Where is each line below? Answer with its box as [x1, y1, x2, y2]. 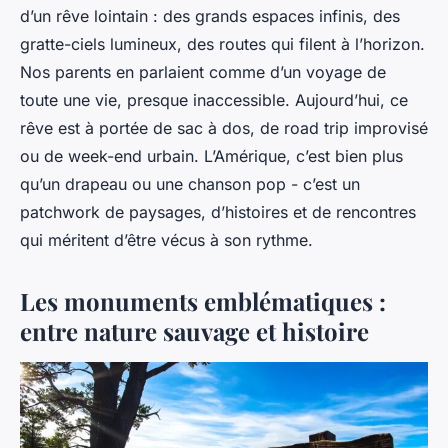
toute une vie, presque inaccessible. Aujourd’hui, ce [20, 89, 408, 110]
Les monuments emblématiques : [20, 284, 386, 317]
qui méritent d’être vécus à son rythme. [20, 229, 313, 250]
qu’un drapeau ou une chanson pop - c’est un [20, 173, 360, 194]
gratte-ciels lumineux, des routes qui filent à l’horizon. [20, 33, 425, 54]
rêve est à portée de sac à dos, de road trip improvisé [20, 117, 428, 138]
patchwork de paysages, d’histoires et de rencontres [20, 201, 416, 222]
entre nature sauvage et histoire [20, 314, 369, 347]
